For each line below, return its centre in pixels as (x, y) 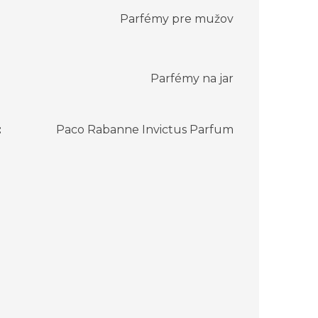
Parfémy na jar (192, 79)
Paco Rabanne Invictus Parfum (145, 130)
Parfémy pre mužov (177, 19)
